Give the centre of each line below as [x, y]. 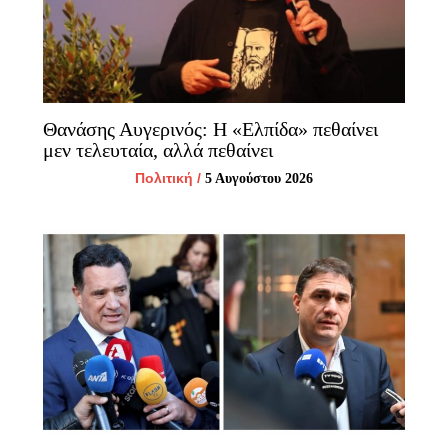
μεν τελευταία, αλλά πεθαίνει [157, 150]
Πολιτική [164, 178]
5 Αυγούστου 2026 [259, 179]
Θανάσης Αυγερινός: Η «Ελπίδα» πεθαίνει [210, 129]
